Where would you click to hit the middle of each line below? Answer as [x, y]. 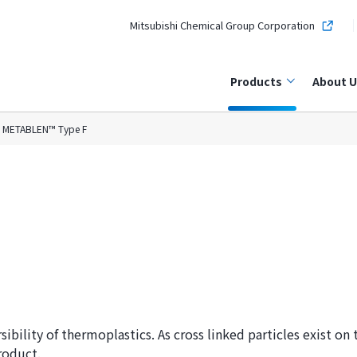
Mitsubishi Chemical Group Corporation [222, 25]
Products [256, 81]
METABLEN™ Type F [45, 129]
